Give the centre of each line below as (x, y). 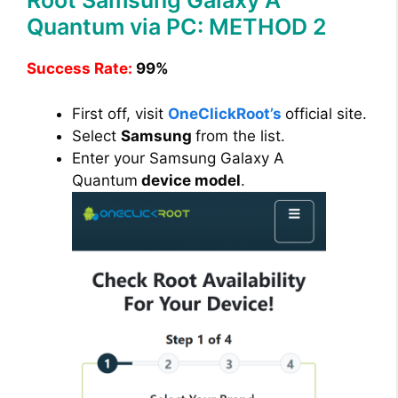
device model (189, 180)
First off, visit (120, 113)
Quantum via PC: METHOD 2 (177, 27)
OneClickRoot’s (225, 113)
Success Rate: (80, 69)
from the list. (240, 135)
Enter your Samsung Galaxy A (178, 158)
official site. (326, 113)
